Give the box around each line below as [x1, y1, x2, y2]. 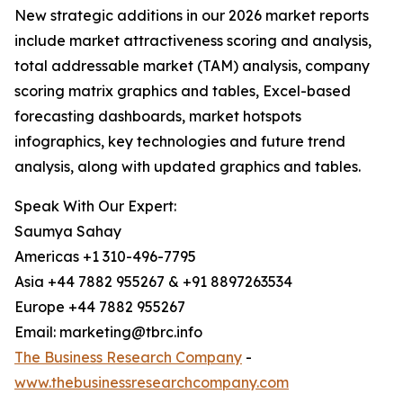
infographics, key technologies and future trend [14, 132, 345, 151]
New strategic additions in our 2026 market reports [14, 6, 369, 25]
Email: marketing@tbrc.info [14, 323, 202, 342]
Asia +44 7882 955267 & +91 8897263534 [14, 273, 292, 291]
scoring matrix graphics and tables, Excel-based [14, 82, 351, 101]
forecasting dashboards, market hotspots [14, 107, 301, 126]
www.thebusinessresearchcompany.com [14, 373, 289, 392]
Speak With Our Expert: [14, 197, 176, 216]
